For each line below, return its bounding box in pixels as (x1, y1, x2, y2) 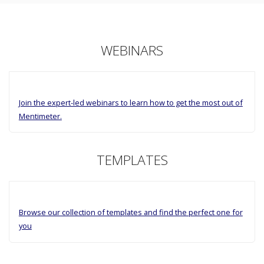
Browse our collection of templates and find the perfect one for (18, 206, 243, 217)
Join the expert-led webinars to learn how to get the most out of (18, 97, 243, 108)
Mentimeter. (18, 110, 62, 121)
